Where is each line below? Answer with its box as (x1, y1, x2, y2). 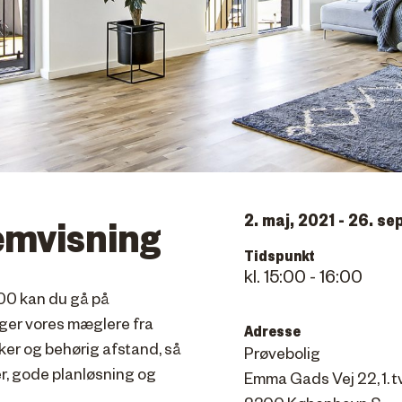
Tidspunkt (244, 244, 315, 265)
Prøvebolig (244, 347, 320, 365)
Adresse (244, 319, 301, 340)
